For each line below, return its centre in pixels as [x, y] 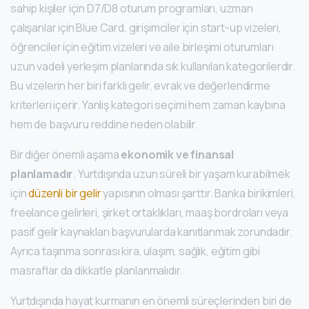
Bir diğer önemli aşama [66, 155]
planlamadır [42, 174]
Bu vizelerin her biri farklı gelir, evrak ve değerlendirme [140, 86]
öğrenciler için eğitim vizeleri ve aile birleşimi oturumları [142, 47]
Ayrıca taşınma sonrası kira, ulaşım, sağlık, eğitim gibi [136, 251]
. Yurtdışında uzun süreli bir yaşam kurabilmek [182, 174]
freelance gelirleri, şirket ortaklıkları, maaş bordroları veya [150, 213]
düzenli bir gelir [65, 193]
